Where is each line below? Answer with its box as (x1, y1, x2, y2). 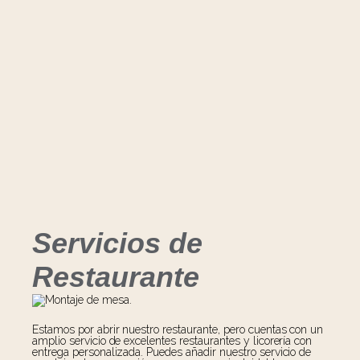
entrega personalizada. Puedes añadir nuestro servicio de (32, 346, 312, 358)
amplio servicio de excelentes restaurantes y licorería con (32, 334, 313, 347)
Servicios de (32, 227, 202, 260)
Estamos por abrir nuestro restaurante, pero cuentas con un (32, 323, 324, 336)
